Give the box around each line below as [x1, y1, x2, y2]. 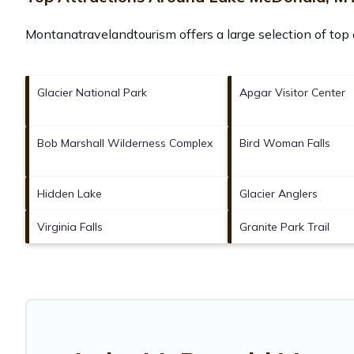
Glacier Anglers [239, 186, 318, 201]
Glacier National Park [37, 85, 147, 100]
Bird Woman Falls [239, 135, 330, 150]
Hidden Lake [37, 186, 102, 201]
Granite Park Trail [239, 219, 330, 234]
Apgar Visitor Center [239, 85, 345, 100]
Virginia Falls [37, 219, 103, 234]
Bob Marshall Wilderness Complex [37, 135, 213, 150]
